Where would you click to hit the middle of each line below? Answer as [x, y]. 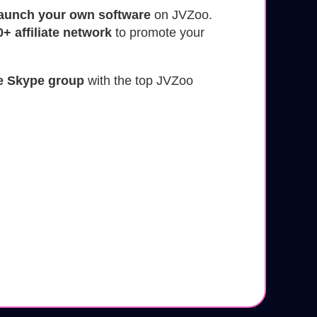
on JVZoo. [181, 15]
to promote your [158, 33]
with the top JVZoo [139, 81]
